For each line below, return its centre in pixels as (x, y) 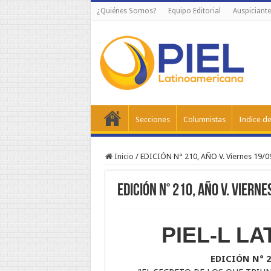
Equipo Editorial (194, 11)
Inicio (123, 156)
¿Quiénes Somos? (126, 11)
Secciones (152, 119)
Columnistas (204, 119)
